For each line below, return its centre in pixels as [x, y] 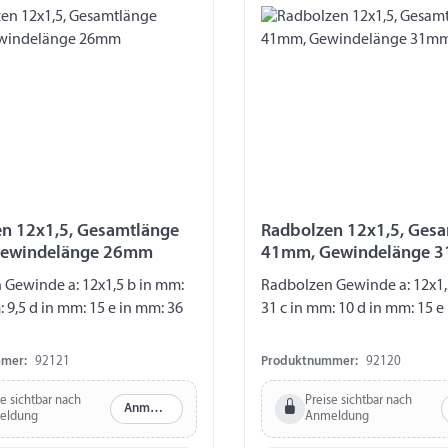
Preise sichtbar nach [358, 400]
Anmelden [156, 409]
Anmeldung [336, 416]
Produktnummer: [309, 361]
